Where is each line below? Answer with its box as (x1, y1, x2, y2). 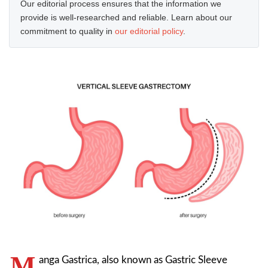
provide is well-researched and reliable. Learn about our (20, 13, 232, 22)
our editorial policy (115, 26, 183, 36)
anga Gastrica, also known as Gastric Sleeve (39, 254, 227, 265)
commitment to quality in (20, 26, 115, 36)
